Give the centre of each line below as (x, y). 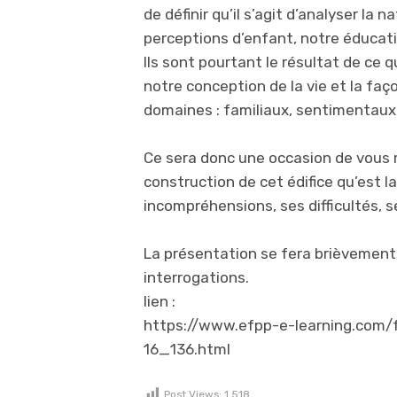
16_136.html (187, 350)
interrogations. (196, 278)
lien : (160, 302)
